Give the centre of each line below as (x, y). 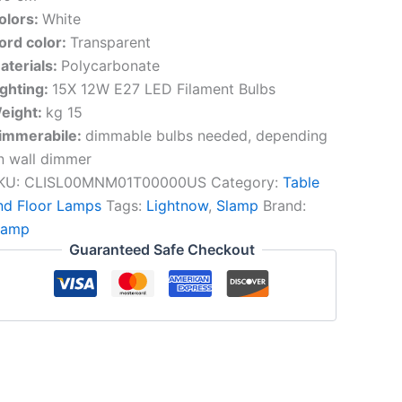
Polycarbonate (110, 66)
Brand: (284, 205)
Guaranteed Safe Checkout (162, 249)
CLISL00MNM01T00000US (115, 182)
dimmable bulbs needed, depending (206, 135)
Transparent (110, 42)
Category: (246, 182)
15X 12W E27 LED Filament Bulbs (163, 89)
